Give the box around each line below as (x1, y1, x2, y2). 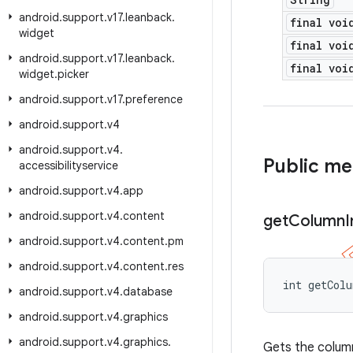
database (123, 284, 173, 299)
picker (58, 67, 89, 81)
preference (125, 92, 183, 106)
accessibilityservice (19, 158, 118, 173)
